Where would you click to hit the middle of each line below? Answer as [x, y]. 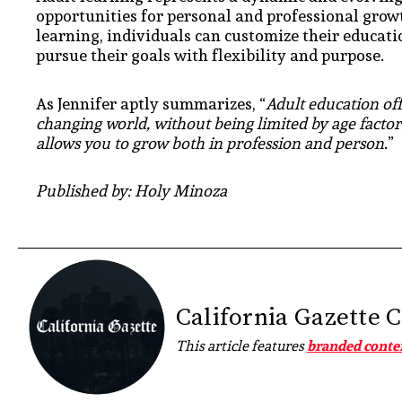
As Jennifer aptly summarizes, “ [151, 103]
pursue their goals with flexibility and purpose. [212, 55]
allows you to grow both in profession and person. [212, 143]
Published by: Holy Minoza [131, 191]
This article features [241, 346]
